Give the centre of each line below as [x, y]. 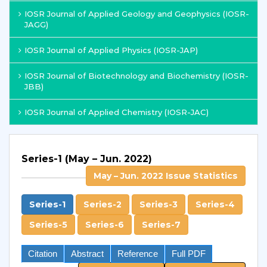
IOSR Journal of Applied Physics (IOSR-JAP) [111, 50]
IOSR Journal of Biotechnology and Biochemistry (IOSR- [136, 76]
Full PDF [189, 254]
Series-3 [159, 204]
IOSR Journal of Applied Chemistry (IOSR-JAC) [117, 112]
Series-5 [48, 225]
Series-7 [161, 225]
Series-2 [103, 204]
